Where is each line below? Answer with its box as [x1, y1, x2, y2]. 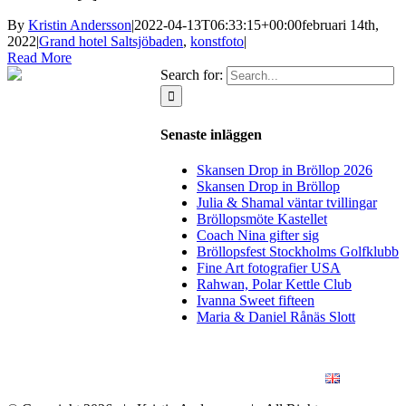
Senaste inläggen [160, 126, 262, 142]
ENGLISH [343, 372, 399, 386]
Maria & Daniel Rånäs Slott [197, 308, 355, 324]
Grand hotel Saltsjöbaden [39, 34, 183, 50]
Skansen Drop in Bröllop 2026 [197, 161, 372, 178]
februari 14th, [302, 17, 379, 34]
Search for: [160, 67, 223, 83]
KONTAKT [216, 372, 277, 386]
